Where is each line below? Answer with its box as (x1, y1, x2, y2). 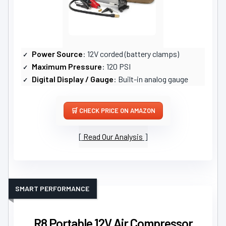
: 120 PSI (102, 62, 131, 72)
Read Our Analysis (83, 132, 143, 142)
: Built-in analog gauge (114, 74, 188, 84)
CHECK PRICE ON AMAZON (79, 106, 155, 115)
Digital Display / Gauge (32, 74, 114, 84)
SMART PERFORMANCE (15, 184, 89, 193)
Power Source (32, 49, 83, 59)
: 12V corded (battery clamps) (83, 49, 179, 59)
